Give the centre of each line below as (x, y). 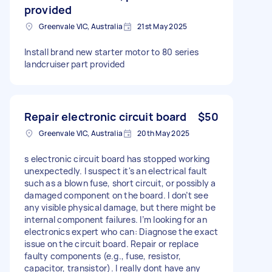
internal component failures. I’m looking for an (116, 219)
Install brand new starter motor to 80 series (111, 52)
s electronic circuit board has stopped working (117, 158)
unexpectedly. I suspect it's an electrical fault (116, 171)
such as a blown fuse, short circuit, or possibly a (120, 183)
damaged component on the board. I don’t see (116, 195)
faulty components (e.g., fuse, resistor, (103, 256)
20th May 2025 (164, 133)
